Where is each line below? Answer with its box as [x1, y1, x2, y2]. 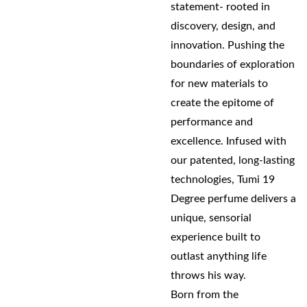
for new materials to [171, 78, 268, 89]
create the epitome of [171, 97, 274, 108]
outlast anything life [171, 251, 267, 262]
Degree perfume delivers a [171, 193, 296, 204]
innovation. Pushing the [171, 40, 284, 51]
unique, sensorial [171, 212, 251, 223]
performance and [171, 116, 253, 127]
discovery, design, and [171, 21, 275, 32]
